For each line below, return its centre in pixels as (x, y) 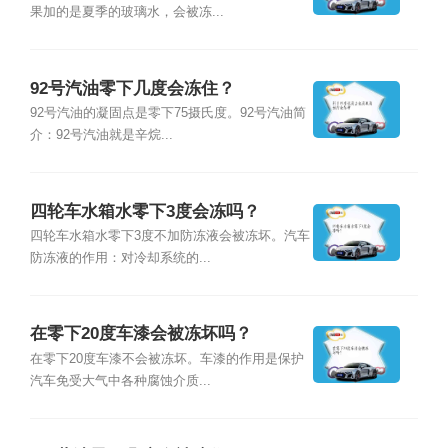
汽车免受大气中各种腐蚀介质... (120, 380)
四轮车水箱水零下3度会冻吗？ (144, 211)
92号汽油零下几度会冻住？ (132, 88)
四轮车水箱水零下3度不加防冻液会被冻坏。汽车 (169, 235)
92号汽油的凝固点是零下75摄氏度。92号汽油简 (167, 113)
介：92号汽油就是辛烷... (101, 135)
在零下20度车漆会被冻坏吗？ (140, 334)
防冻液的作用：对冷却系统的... (120, 257)
